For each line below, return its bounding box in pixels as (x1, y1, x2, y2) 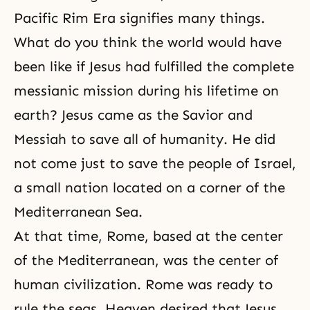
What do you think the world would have (14, 34, 282, 51)
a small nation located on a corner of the (14, 179, 285, 197)
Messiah (14, 131, 66, 148)
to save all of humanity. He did (66, 131, 275, 148)
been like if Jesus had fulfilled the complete (14, 58, 294, 75)
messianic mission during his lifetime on (14, 82, 279, 100)
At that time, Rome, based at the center (14, 228, 283, 245)
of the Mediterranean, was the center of (14, 252, 278, 269)
